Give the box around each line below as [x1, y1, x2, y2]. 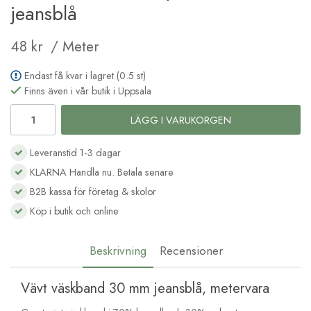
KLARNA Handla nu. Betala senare [27, 165, 176, 180]
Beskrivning [89, 242, 146, 260]
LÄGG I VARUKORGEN [131, 112, 231, 127]
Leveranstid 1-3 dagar [27, 146, 121, 160]
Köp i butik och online [27, 204, 119, 219]
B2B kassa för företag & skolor [27, 185, 156, 199]
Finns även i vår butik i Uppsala [24, 83, 151, 98]
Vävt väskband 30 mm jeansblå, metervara [21, 278, 269, 299]
